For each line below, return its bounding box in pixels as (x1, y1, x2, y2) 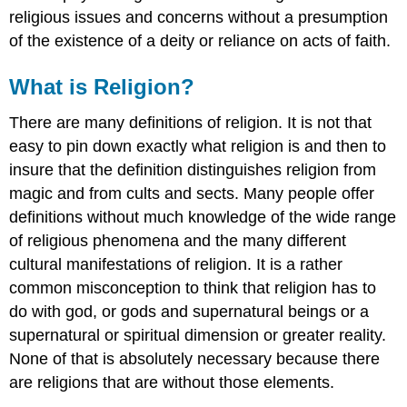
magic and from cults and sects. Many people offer (9, 184, 375, 203)
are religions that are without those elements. (9, 373, 335, 392)
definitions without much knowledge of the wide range (9, 208, 397, 227)
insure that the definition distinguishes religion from (9, 161, 377, 180)
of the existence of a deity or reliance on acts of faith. (9, 31, 392, 50)
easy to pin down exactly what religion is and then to (9, 137, 387, 156)
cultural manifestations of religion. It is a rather (9, 255, 343, 274)
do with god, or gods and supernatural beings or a (9, 303, 370, 322)
